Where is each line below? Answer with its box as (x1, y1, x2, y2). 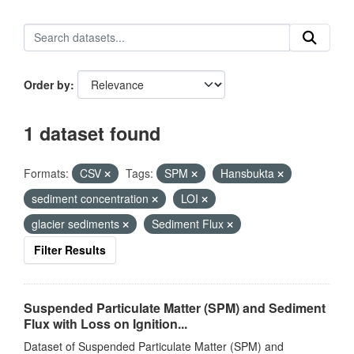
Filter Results (34, 242, 106, 258)
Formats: (24, 165, 69, 181)
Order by (24, 77, 70, 92)
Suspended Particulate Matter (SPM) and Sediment (24, 299, 326, 317)
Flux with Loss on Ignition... (24, 314, 187, 333)
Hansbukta (220, 165, 277, 181)
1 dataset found (24, 120, 160, 146)
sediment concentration (32, 190, 152, 206)
